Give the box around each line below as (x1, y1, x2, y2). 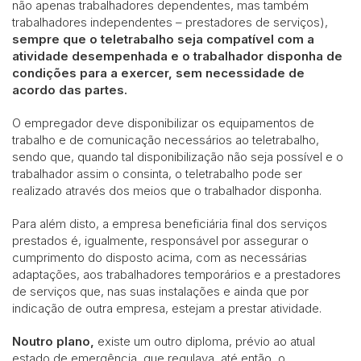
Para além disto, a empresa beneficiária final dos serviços (12, 215, 327, 231)
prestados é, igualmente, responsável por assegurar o (12, 232, 309, 248)
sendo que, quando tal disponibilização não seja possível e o (12, 148, 343, 164)
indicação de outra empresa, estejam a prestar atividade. (12, 300, 322, 316)
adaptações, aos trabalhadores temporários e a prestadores (12, 266, 341, 282)
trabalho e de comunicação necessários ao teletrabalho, (12, 131, 319, 147)
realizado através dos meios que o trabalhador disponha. (12, 182, 322, 198)
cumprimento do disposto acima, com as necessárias (12, 249, 307, 265)
